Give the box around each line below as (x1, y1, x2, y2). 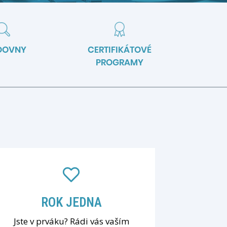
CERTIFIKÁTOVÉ (88, 43, 152, 56)
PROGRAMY (96, 56, 143, 68)
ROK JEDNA (41, 195, 102, 210)
